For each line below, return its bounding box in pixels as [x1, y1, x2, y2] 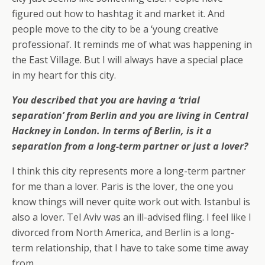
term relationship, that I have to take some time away [12, 241, 248, 255]
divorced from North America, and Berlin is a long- [12, 226, 234, 240]
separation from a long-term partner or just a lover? [12, 140, 248, 153]
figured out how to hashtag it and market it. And [12, 7, 225, 21]
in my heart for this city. [12, 69, 116, 82]
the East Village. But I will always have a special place [12, 53, 243, 67]
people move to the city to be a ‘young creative [12, 22, 218, 36]
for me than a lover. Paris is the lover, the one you [12, 180, 233, 193]
